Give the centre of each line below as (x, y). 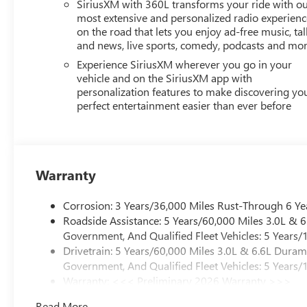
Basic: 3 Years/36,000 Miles (127, 295)
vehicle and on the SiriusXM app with (165, 77)
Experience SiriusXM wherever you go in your (185, 64)
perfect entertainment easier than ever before (184, 105)
